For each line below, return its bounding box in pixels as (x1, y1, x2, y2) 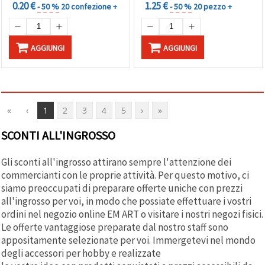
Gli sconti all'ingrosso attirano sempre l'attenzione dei (1, 155, 231, 169)
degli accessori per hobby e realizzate (1, 246, 161, 260)
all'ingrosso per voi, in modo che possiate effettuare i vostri (1, 194, 251, 208)
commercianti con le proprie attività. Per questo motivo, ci (1, 168, 249, 182)
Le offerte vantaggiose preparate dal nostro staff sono (1, 220, 228, 234)
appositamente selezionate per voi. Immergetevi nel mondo (1, 233, 256, 247)
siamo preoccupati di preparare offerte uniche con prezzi (1, 181, 243, 195)
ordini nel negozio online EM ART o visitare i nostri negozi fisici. (1, 207, 263, 221)
